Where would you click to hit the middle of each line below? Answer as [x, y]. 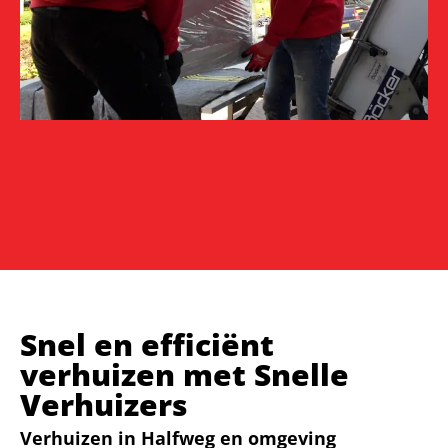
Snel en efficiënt [147, 344]
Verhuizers [104, 404]
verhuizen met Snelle [184, 374]
